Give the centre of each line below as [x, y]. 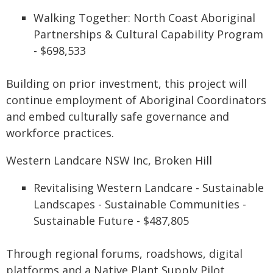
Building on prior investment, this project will [126, 83]
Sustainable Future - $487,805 [111, 221]
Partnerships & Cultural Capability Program [148, 34]
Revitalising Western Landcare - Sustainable [149, 188]
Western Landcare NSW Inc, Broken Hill [109, 160]
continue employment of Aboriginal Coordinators [136, 100]
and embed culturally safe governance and [118, 116]
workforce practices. [60, 133]
